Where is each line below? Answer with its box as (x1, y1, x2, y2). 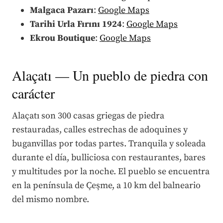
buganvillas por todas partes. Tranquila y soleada (12, 137, 206, 149)
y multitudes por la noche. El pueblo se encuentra (12, 165, 210, 177)
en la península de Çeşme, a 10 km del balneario (12, 179, 201, 191)
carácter (12, 83, 55, 103)
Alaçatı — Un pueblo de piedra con (12, 65, 208, 85)
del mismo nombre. (12, 193, 89, 205)
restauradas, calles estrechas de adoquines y (12, 123, 188, 135)
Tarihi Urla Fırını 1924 (30, 18, 122, 30)
